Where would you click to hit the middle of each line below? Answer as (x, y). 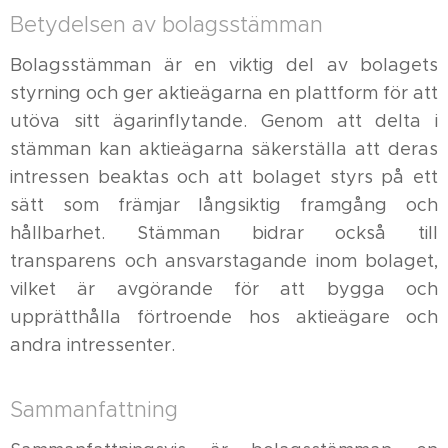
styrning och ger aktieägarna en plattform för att (224, 93)
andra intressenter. (92, 345)
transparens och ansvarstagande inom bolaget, (224, 261)
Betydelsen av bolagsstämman (166, 24)
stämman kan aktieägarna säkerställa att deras (224, 149)
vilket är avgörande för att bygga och (224, 289)
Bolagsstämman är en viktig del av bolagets (224, 65)
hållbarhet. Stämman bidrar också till (224, 233)
